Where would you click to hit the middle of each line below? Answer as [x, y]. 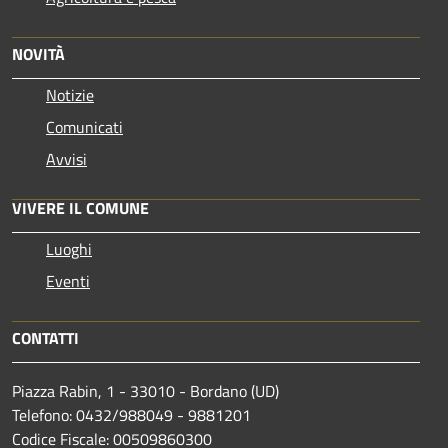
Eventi [68, 280]
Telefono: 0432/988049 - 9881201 [131, 414]
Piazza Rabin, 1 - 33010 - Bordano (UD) [145, 390]
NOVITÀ [38, 53]
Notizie [70, 94]
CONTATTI [45, 337]
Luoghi [69, 248]
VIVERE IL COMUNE [80, 207]
